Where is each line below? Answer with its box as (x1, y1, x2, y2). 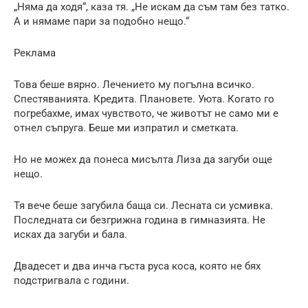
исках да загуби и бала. (14, 228, 127, 241)
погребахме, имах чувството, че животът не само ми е (14, 107, 278, 120)
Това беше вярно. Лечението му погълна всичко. (14, 78, 254, 91)
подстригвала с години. (14, 274, 129, 287)
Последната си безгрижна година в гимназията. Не (14, 213, 265, 226)
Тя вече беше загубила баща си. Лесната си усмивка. (14, 199, 273, 212)
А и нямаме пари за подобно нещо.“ (14, 14, 189, 27)
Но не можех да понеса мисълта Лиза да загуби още (14, 153, 272, 166)
